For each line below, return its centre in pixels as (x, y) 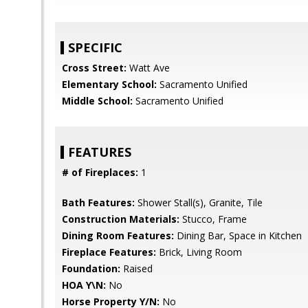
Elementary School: (109, 84)
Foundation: (91, 268)
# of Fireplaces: (100, 172)
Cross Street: (94, 68)
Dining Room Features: (118, 235)
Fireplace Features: (109, 252)
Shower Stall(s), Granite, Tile (199, 202)
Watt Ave (148, 68)
